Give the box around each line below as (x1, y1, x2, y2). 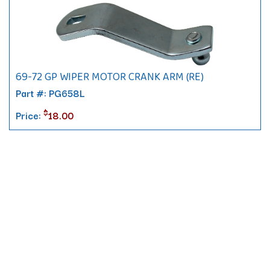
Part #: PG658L (16, 86, 85, 100)
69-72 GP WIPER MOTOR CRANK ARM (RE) (16, 69, 204, 84)
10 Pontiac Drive (17, 253, 91, 268)
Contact (9, 234, 51, 253)
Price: (16, 108, 43, 122)
